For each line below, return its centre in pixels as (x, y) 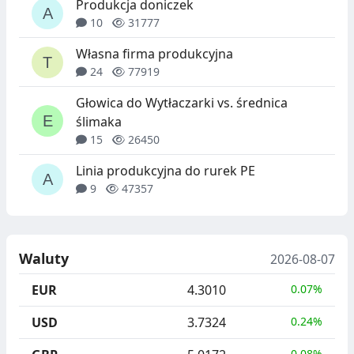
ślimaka (99, 122)
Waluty (44, 259)
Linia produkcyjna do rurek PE (166, 171)
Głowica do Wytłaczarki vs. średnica (182, 103)
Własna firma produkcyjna (154, 54)
